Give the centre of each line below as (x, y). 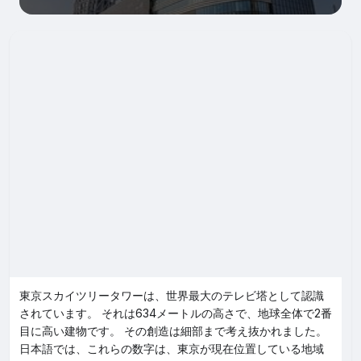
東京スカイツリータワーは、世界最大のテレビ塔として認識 (172, 295)
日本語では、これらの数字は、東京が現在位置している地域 (172, 349)
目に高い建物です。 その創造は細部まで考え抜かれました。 (173, 331)
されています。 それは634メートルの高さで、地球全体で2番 (176, 313)
